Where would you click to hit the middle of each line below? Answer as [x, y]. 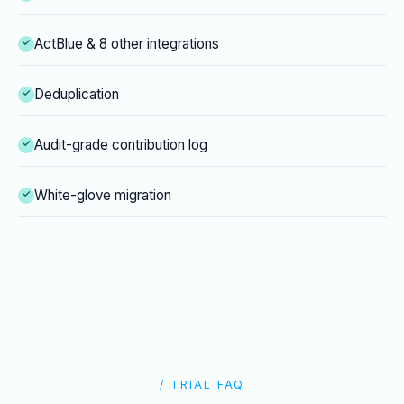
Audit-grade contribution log [121, 145]
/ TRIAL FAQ [202, 385]
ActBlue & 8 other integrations [127, 44]
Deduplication [77, 95]
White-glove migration [103, 196]
